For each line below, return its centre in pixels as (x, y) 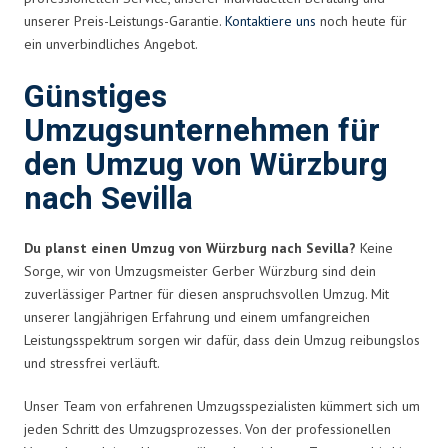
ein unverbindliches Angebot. (111, 43)
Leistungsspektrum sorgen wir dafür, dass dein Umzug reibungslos (222, 339)
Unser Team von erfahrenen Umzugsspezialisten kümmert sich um (222, 405)
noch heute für (361, 20)
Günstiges (95, 97)
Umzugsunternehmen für (202, 131)
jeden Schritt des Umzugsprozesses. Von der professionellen (207, 428)
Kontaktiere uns (270, 20)
